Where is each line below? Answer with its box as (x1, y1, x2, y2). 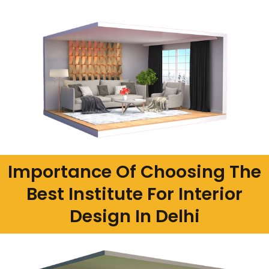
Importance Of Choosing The (8, 160, 261, 184)
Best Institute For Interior (26, 182, 243, 207)
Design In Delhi (69, 204, 200, 229)
